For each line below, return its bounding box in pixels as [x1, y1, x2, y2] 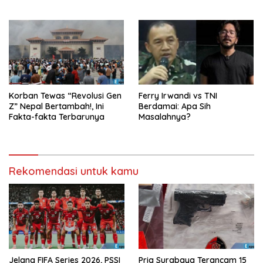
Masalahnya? [139, 111, 191, 122]
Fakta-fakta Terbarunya [9, 111, 104, 122]
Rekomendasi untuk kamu [9, 164, 139, 178]
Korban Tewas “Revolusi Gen [9, 90, 122, 101]
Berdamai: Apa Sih [139, 100, 211, 112]
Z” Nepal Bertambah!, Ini [9, 100, 104, 112]
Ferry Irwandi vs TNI [139, 90, 217, 101]
